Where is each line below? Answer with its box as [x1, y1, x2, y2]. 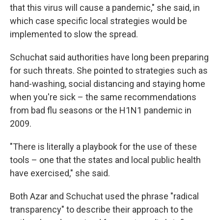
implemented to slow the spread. [10, 29, 138, 39]
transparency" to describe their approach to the [10, 204, 193, 215]
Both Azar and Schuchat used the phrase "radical [10, 191, 199, 201]
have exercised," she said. [10, 168, 110, 178]
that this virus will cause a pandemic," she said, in [10, 2, 200, 13]
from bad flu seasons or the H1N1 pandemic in [10, 105, 192, 115]
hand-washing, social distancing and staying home [10, 79, 205, 89]
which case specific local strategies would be [10, 16, 187, 26]
